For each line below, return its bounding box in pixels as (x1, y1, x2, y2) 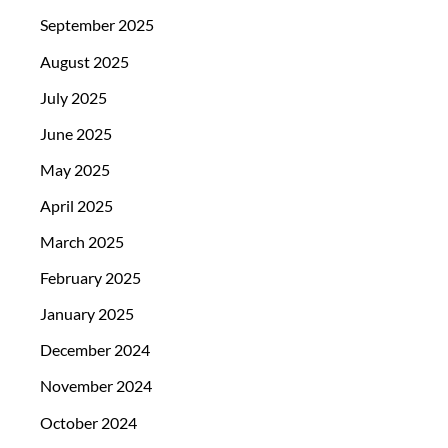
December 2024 (40, 340, 150, 360)
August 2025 (40, 51, 129, 71)
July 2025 (40, 87, 107, 107)
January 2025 (40, 304, 134, 324)
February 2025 (40, 268, 141, 288)
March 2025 (40, 232, 124, 252)
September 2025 (40, 15, 154, 35)
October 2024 (40, 412, 137, 432)
